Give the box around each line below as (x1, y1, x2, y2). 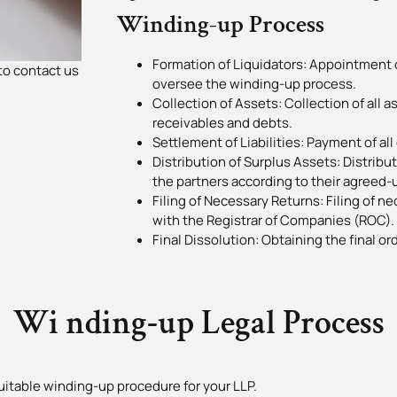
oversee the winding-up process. (152, 74, 356, 94)
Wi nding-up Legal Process (12, 301, 385, 346)
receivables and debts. (152, 113, 292, 133)
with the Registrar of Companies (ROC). (152, 211, 394, 230)
